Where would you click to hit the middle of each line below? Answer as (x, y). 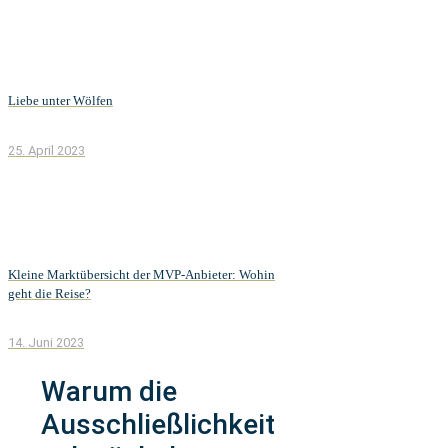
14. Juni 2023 (46, 343)
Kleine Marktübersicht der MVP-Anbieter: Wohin (141, 274)
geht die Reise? (49, 293)
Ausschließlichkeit (158, 425)
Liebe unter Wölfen (60, 101)
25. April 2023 (46, 150)
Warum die (109, 392)
